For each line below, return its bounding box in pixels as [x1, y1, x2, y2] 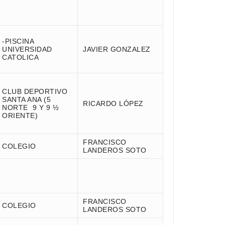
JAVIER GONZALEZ [83, 45, 151, 53]
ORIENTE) [2, 111, 38, 120]
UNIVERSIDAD [2, 45, 52, 53]
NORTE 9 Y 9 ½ [2, 103, 59, 111]
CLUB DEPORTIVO [2, 87, 67, 95]
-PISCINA [2, 37, 34, 45]
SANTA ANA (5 [2, 95, 51, 103]
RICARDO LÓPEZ [83, 99, 144, 107]
